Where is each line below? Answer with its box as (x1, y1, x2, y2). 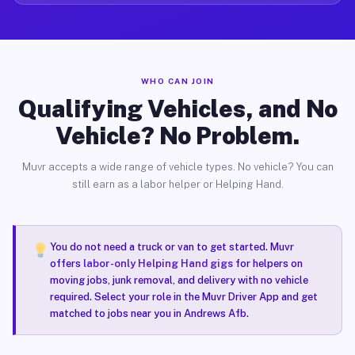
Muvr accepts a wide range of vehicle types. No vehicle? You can (21, 161, 334, 173)
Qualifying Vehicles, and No (17, 94, 338, 123)
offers (49, 258, 83, 269)
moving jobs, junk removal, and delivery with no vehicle (49, 274, 308, 286)
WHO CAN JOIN (140, 76, 215, 86)
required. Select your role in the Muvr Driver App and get (49, 291, 318, 303)
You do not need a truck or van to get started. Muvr (49, 241, 294, 253)
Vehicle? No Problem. (55, 121, 300, 150)
